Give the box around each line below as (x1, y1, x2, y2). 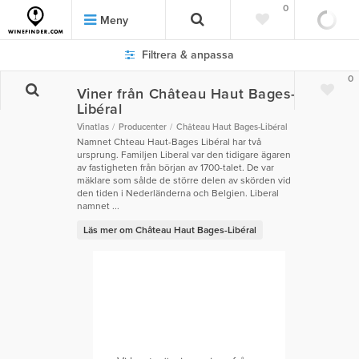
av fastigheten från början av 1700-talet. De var (76, 162, 274, 174)
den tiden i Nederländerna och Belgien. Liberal (76, 188, 279, 200)
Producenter (118, 122, 167, 133)
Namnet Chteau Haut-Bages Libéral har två (76, 136, 261, 148)
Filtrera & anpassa (139, 48, 234, 62)
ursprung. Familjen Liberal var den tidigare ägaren (76, 149, 291, 161)
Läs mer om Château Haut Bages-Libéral (83, 224, 256, 236)
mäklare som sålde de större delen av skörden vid (76, 175, 291, 187)
